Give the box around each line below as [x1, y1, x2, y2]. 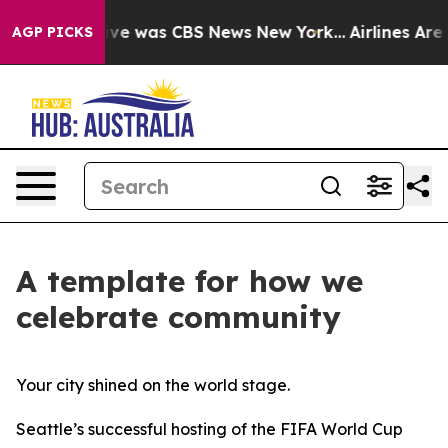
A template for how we [16, 262, 363, 300]
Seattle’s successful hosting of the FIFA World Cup [16, 419, 403, 439]
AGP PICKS [12, 23, 93, 41]
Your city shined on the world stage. [16, 375, 290, 395]
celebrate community [16, 298, 341, 336]
